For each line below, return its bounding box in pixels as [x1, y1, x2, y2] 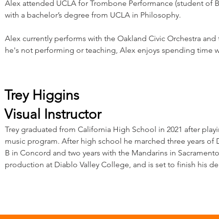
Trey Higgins [4, 87, 79, 103]
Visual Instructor [4, 106, 101, 122]
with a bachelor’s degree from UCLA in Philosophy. [5, 10, 183, 20]
